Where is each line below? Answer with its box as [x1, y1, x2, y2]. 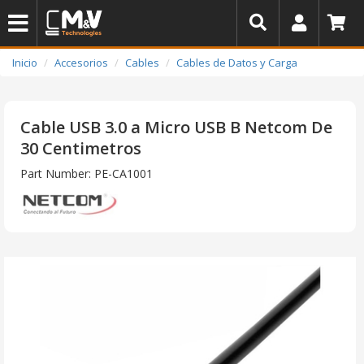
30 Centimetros [20, 137, 141, 159]
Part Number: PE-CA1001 [20, 166, 153, 181]
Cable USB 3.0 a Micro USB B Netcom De [20, 116, 332, 138]
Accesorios [54, 55, 108, 70]
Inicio [12, 55, 37, 70]
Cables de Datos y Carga [176, 55, 297, 70]
